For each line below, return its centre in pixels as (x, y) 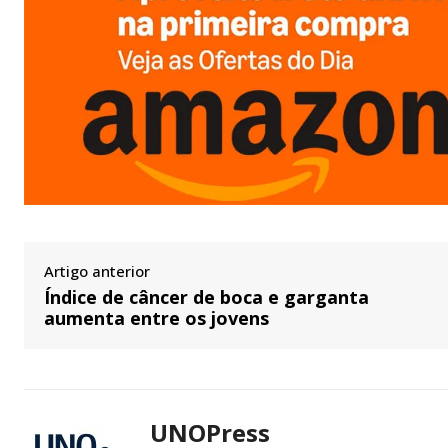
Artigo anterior (97, 270)
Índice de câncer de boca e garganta (206, 296)
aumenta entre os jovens (156, 317)
